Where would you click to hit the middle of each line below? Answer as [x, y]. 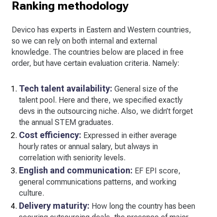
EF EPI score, [157, 170]
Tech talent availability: [66, 88]
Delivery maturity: [54, 205]
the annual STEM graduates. [66, 122]
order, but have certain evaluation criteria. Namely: [96, 63]
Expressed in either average [129, 135]
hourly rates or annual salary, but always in [88, 146]
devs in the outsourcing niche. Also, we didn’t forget [106, 111]
